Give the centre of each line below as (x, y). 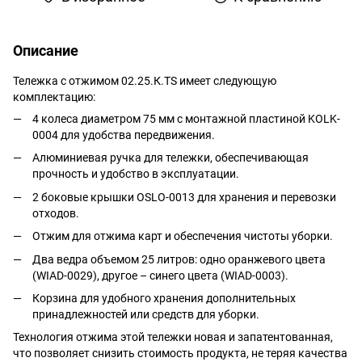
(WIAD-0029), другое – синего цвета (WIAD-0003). (160, 275)
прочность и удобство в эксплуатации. (136, 174)
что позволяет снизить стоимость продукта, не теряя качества (180, 354)
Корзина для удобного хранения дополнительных (164, 298)
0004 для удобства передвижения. (124, 135)
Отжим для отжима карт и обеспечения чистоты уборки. (183, 236)
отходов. (56, 213)
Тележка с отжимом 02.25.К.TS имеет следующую (145, 81)
